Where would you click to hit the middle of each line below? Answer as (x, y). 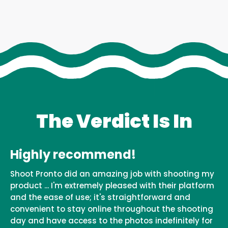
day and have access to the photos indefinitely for (111, 221)
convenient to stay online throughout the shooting (112, 209)
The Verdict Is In (114, 121)
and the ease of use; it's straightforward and (100, 197)
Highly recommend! (73, 155)
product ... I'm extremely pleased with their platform (112, 186)
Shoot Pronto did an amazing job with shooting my (112, 174)
